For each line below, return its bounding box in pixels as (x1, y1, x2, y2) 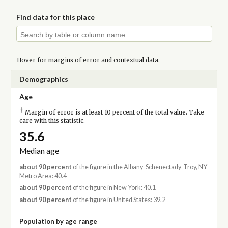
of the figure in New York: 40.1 (71, 184, 156, 192)
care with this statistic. (19, 117, 85, 124)
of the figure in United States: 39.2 (71, 195, 165, 204)
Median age (19, 146, 59, 156)
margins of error (48, 56, 100, 64)
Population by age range (19, 217, 97, 225)
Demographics (19, 74, 68, 83)
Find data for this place (16, 13, 95, 22)
